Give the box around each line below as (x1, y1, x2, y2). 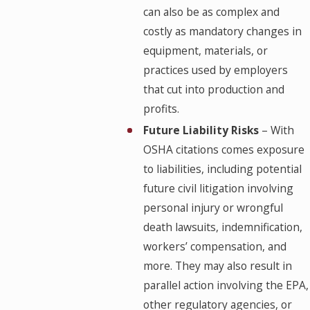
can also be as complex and (143, 4, 280, 20)
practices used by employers (143, 62, 288, 78)
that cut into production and (143, 82, 284, 98)
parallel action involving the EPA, (143, 277, 309, 293)
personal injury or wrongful (143, 200, 283, 216)
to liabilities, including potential (143, 161, 302, 177)
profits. (143, 101, 179, 117)
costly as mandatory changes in (143, 24, 302, 39)
